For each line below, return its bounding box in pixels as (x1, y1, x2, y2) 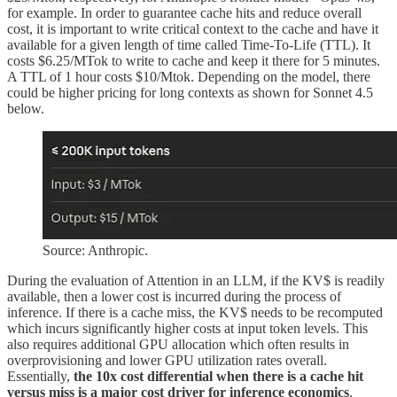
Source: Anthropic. (43, 243, 148, 259)
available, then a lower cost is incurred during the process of (7, 289, 341, 305)
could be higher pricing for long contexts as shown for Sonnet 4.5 (7, 85, 373, 101)
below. (7, 101, 44, 117)
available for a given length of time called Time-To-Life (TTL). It (7, 37, 370, 53)
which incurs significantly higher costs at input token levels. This (7, 321, 368, 337)
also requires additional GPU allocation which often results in (7, 337, 349, 353)
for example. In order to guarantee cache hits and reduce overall (7, 5, 362, 21)
